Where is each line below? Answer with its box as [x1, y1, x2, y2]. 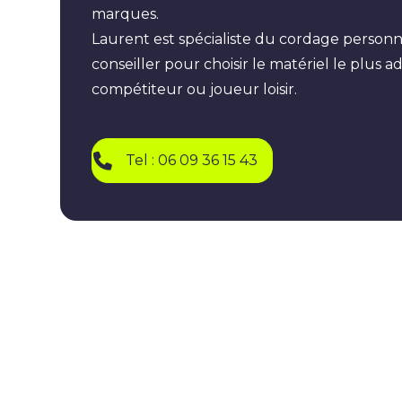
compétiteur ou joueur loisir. [92, 80, 298, 98]
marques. [92, 4, 160, 22]
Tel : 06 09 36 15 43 [126, 151, 258, 169]
